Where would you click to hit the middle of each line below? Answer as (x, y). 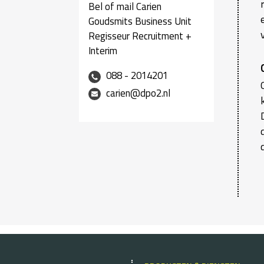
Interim (103, 50)
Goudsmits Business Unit (140, 21)
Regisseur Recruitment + (140, 36)
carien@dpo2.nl (138, 93)
